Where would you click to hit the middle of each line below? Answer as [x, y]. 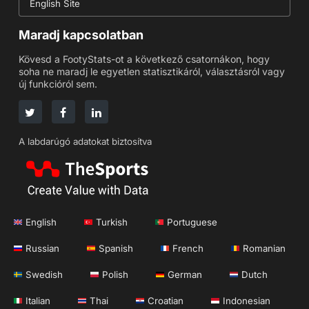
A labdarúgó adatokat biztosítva [85, 141]
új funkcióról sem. [58, 83]
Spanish [116, 248]
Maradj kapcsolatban [81, 34]
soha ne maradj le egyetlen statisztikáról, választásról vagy [151, 71]
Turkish [112, 222]
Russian [42, 248]
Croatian [166, 300]
